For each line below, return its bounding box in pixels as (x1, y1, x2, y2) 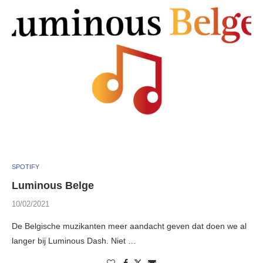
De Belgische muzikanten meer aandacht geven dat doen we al (12, 221, 247, 231)
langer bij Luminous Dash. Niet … (12, 236, 136, 246)
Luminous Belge (12, 180, 94, 192)
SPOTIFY (12, 163, 39, 171)
